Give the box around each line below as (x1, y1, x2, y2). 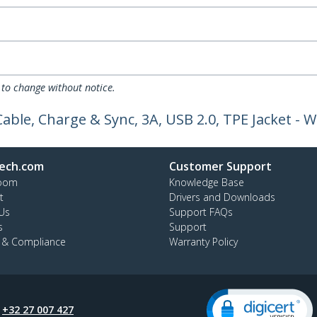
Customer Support (169, 158, 272, 174)
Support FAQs (169, 205, 233, 219)
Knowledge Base (169, 175, 244, 189)
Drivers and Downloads (169, 190, 275, 204)
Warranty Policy (169, 235, 238, 248)
